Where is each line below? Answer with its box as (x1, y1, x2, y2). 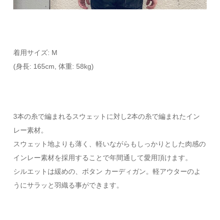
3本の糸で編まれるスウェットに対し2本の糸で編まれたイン (13, 112, 200, 121)
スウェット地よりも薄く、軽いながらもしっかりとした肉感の (13, 140, 206, 148)
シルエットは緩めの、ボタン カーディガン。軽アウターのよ (13, 167, 201, 176)
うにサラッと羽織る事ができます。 (13, 181, 124, 190)
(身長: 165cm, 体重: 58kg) (13, 62, 94, 71)
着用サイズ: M (13, 49, 58, 57)
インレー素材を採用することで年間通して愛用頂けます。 (13, 154, 192, 162)
